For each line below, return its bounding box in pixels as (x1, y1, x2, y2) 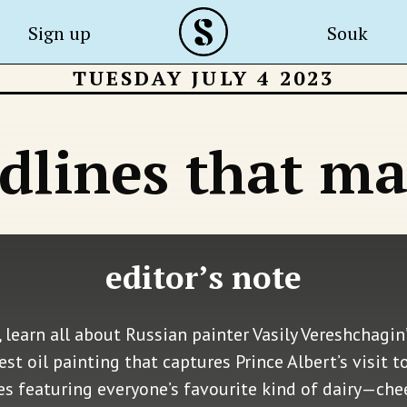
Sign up (28, 21, 92, 45)
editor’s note (105, 255, 302, 298)
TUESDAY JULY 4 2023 (72, 65, 335, 91)
